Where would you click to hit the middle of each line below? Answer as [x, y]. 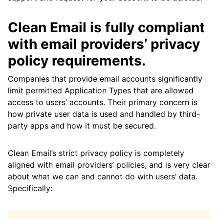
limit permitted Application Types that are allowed [101, 91]
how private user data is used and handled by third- [104, 114]
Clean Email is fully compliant [106, 28]
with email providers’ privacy [104, 44]
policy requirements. [77, 61]
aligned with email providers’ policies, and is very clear [109, 165]
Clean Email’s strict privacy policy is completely [96, 153]
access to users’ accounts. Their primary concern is [103, 102]
